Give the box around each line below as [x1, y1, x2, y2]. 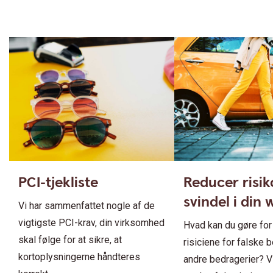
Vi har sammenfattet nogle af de [18, 200, 155, 212]
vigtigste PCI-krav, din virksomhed [18, 217, 165, 229]
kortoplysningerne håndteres [18, 251, 140, 263]
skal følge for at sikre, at [18, 234, 122, 246]
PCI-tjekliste [18, 173, 98, 193]
